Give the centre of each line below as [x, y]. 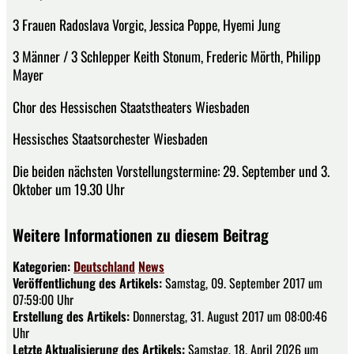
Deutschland [104, 267]
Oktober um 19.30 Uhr [69, 189]
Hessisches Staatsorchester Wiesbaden [110, 139]
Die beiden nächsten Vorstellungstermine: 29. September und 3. [171, 171]
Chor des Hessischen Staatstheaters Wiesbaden [131, 106]
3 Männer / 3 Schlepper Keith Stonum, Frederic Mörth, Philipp [167, 56]
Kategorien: [43, 267]
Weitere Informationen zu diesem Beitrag [141, 235]
